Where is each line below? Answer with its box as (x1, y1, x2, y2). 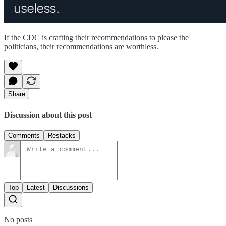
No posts (4, 215, 32, 224)
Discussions (53, 183, 89, 191)
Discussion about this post (4, 110, 92, 119)
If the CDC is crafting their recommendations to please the (4, 33, 189, 42)
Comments (8, 131, 40, 139)
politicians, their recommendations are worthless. (4, 42, 158, 51)
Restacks (48, 131, 76, 139)
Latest (27, 183, 45, 191)
